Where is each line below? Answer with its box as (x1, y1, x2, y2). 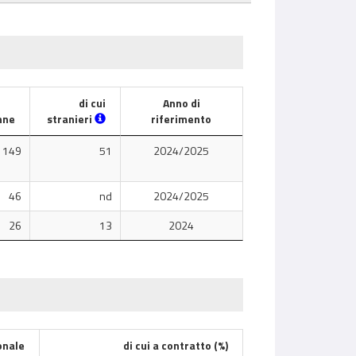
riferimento (151, 110, 212, 127)
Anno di (162, 95, 200, 111)
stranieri (46, 110, 95, 127)
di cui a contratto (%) (122, 337, 228, 354)
